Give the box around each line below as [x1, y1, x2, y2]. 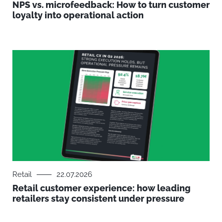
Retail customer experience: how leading [12, 183, 191, 194]
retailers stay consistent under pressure [12, 193, 184, 204]
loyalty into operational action [12, 10, 144, 21]
